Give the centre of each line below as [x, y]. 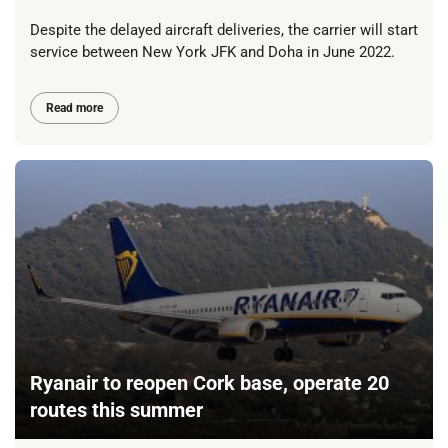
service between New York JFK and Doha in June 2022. [212, 51]
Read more [74, 108]
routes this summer [119, 410]
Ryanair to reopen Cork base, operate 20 [209, 383]
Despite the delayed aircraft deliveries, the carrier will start [224, 29]
